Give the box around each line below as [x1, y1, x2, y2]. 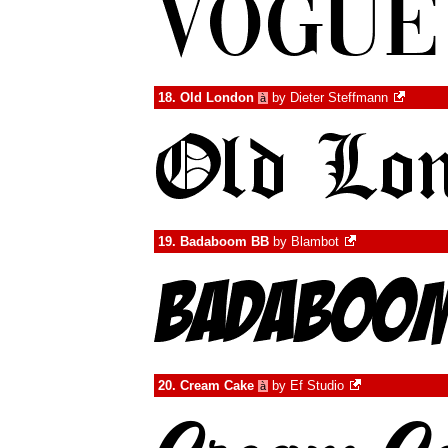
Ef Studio [290, 378, 344, 393]
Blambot [291, 234, 339, 249]
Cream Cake [180, 378, 254, 393]
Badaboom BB [180, 234, 269, 249]
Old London [180, 90, 254, 105]
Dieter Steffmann [290, 90, 388, 105]
